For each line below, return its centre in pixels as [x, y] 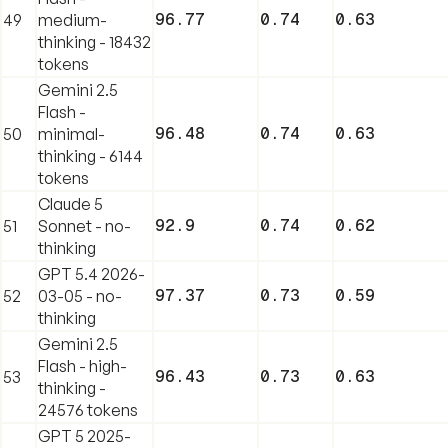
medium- [72, 19]
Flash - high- [82, 365]
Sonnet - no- [84, 225]
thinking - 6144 [90, 155]
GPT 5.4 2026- [91, 273]
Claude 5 [70, 203]
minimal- [71, 133]
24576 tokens [88, 409]
